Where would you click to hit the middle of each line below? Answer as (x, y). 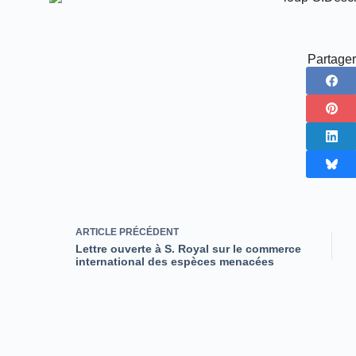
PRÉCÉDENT (148, 232)
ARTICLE (96, 232)
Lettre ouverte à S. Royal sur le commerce (188, 249)
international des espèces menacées (175, 261)
